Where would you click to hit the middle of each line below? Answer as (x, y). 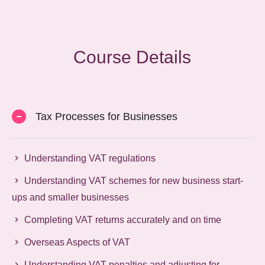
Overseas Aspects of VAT (77, 242)
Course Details (132, 57)
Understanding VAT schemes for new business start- (134, 180)
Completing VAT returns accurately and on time (123, 219)
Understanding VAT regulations (90, 158)
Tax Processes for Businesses (107, 116)
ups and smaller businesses (71, 197)
